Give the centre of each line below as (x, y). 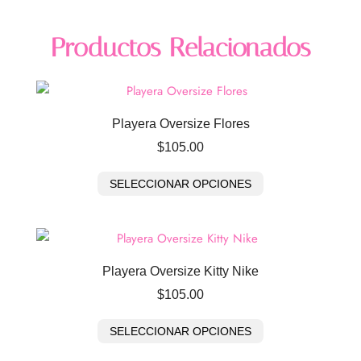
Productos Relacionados (180, 47)
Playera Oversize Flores (180, 123)
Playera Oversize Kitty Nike (180, 271)
